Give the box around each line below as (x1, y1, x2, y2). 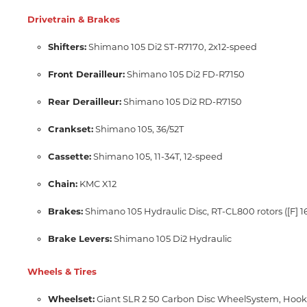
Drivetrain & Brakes (27, 14, 120, 25)
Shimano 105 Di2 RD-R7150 (121, 96, 242, 107)
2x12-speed (206, 41, 257, 52)
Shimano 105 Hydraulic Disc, (83, 206, 209, 217)
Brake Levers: (48, 233, 112, 244)
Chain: (48, 178, 77, 189)
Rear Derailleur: (48, 96, 121, 107)
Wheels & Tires (27, 266, 97, 277)
